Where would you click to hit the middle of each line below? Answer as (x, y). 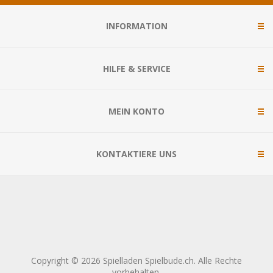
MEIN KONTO (136, 111)
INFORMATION (136, 26)
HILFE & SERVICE (136, 68)
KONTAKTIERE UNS (136, 154)
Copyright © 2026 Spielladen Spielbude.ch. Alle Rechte (136, 260)
